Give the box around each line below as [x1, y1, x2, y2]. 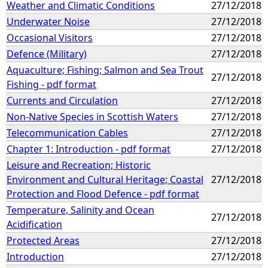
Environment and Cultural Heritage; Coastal [7, 172, 203, 186]
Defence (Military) [7, 47, 87, 60]
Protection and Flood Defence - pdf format [7, 187, 199, 200]
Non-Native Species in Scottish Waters [7, 109, 178, 123]
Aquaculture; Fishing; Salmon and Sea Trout [7, 63, 203, 77]
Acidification [7, 217, 62, 231]
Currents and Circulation [7, 93, 118, 107]
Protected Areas [7, 233, 80, 247]
